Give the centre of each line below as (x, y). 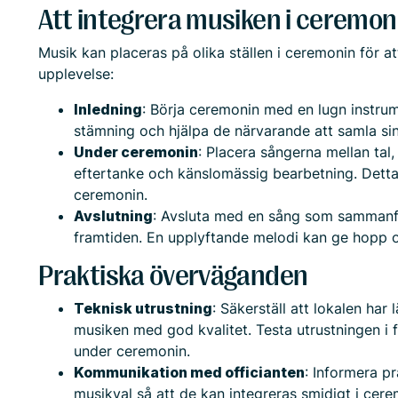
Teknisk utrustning (143, 308)
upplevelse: (76, 74)
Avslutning (114, 216)
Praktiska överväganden (173, 276)
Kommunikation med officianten (190, 372)
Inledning (108, 109)
